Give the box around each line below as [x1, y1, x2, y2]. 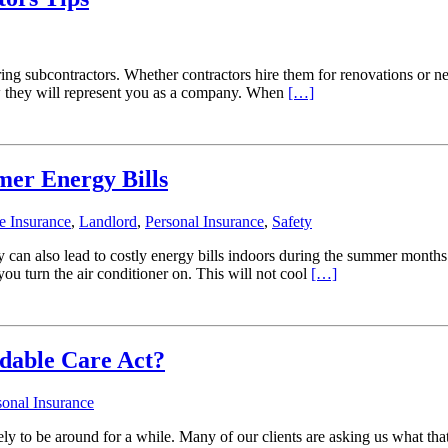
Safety [272, 212, 312, 230]
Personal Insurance [145, 212, 264, 230]
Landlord [79, 212, 137, 230]
